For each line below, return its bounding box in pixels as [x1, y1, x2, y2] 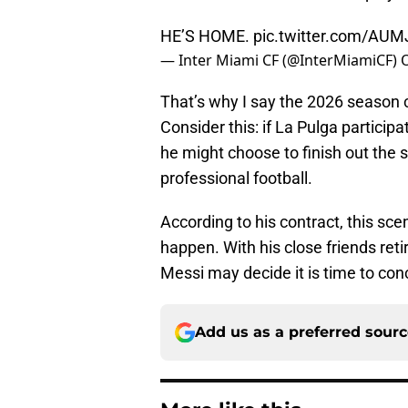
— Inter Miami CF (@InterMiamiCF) [160, 50, 401, 71]
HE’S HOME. [160, 26, 253, 46]
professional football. [160, 168, 312, 189]
